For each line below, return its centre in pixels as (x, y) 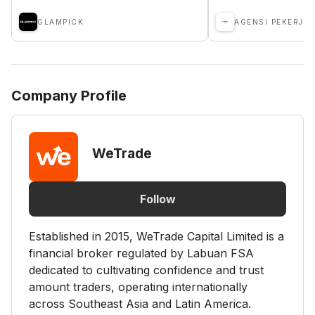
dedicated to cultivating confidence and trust (146, 270)
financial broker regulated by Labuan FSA (141, 253)
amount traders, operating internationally (138, 287)
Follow (157, 199)
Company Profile (69, 96)
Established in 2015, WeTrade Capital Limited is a (156, 236)
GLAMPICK (60, 22)
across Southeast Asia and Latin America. (140, 304)
